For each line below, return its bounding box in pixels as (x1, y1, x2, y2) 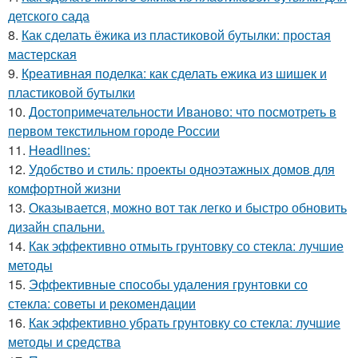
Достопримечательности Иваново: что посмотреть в (29, 102, 336, 121)
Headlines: (29, 141, 90, 159)
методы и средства (8, 332, 121, 351)
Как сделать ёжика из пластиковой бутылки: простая (22, 26, 331, 44)
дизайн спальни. (8, 217, 105, 236)
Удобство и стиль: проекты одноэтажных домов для (29, 160, 335, 178)
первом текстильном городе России (8, 121, 220, 140)
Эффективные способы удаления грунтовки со (29, 275, 308, 293)
